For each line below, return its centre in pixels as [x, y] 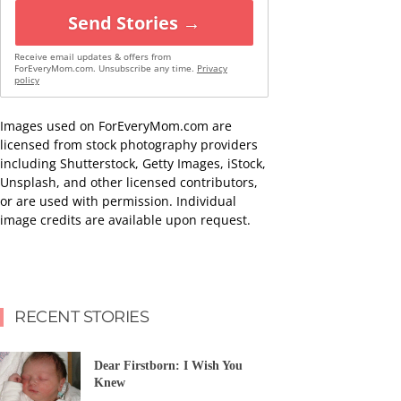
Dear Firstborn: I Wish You [168, 366]
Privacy [212, 68]
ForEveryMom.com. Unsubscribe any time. [105, 68]
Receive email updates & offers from [92, 56]
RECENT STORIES [81, 316]
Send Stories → [134, 22]
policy [26, 80]
